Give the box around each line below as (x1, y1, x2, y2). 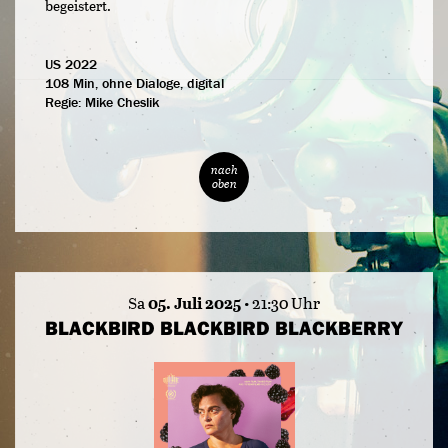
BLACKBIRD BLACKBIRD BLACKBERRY (45, 315, 403, 341)
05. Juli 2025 (148, 291, 241, 315)
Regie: (45, 93, 85, 112)
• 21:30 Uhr (241, 291, 320, 315)
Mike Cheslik (85, 93, 159, 112)
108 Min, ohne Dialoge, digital (45, 74, 224, 93)
